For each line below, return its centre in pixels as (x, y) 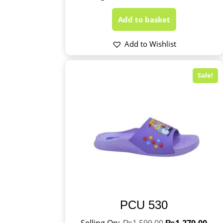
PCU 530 (144, 205)
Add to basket (144, 20)
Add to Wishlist (150, 44)
